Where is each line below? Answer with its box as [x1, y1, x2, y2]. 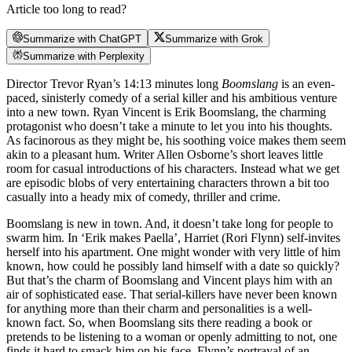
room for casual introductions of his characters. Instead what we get [6, 161, 339, 175]
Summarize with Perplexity [23, 49, 145, 62]
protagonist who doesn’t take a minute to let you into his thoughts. [6, 119, 332, 133]
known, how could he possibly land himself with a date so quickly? [6, 258, 339, 273]
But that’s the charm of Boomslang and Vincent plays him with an [6, 273, 332, 287]
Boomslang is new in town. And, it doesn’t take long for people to [6, 216, 333, 230]
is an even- [281, 76, 335, 90]
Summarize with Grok [164, 32, 263, 45]
